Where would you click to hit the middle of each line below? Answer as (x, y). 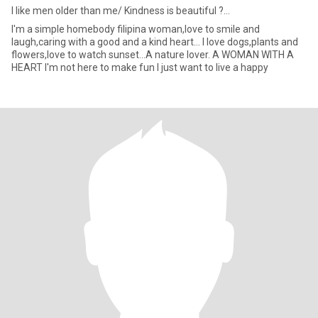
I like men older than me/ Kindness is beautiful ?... (121, 11)
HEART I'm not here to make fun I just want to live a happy (157, 67)
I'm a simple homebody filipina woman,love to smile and (64, 29)
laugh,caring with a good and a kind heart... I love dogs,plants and (155, 42)
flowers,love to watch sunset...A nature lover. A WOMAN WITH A (112, 55)
